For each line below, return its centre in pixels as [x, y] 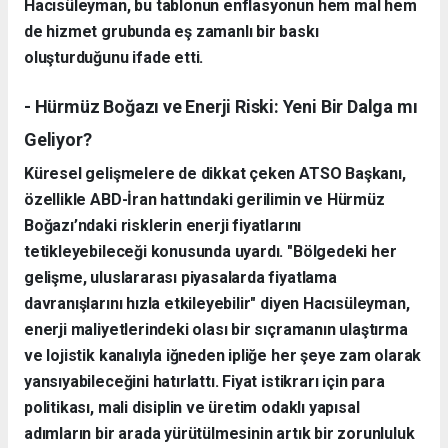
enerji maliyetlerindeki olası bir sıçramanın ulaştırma [216, 329]
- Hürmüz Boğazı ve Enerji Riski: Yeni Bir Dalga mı [221, 106]
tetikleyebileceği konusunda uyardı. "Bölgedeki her [210, 251]
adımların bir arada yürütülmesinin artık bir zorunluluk [219, 433]
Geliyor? [58, 139]
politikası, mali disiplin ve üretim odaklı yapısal [192, 407]
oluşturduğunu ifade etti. [114, 57]
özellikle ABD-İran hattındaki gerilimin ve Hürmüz [204, 199]
